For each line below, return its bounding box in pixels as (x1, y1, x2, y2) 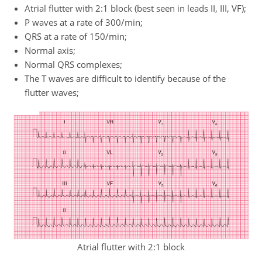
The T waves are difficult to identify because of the (25, 73, 226, 84)
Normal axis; (25, 44, 76, 56)
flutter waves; (25, 87, 80, 98)
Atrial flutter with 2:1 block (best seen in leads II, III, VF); (25, 2, 247, 14)
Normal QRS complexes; (25, 58, 123, 70)
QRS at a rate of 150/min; (25, 30, 127, 42)
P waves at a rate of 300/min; (25, 16, 143, 28)
